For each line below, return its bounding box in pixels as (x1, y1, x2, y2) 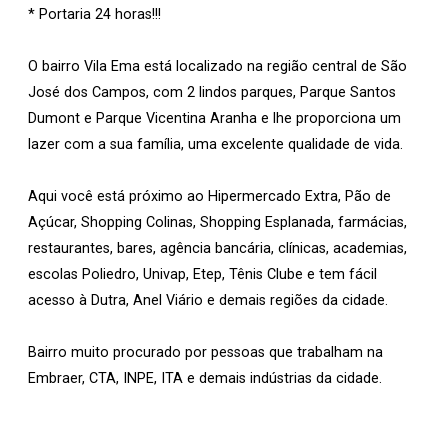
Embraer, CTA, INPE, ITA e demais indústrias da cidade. (28, 370, 382, 387)
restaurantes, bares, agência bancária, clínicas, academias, (28, 240, 407, 257)
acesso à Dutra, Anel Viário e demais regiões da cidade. (28, 292, 388, 309)
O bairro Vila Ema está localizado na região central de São (28, 58, 407, 75)
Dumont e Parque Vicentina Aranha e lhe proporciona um (28, 110, 401, 127)
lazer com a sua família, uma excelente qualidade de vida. (28, 136, 403, 153)
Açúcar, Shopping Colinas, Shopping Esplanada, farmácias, (28, 214, 407, 231)
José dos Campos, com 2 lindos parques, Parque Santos (28, 84, 396, 101)
